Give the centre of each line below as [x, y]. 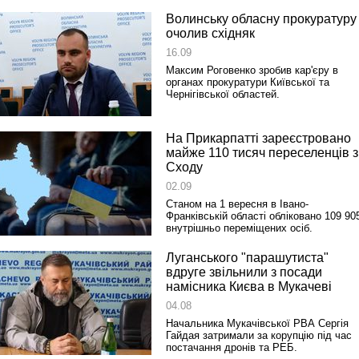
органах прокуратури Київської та [248, 82]
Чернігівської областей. [223, 94]
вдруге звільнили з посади [244, 272]
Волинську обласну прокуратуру [261, 19]
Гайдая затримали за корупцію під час [259, 335]
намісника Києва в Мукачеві [249, 286]
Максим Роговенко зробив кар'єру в [252, 70]
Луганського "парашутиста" [247, 258]
